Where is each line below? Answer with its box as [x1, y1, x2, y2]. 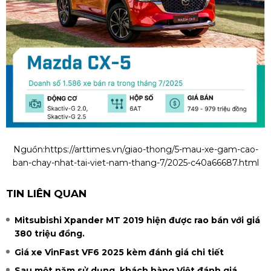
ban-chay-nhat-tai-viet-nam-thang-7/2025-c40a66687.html [12, 157, 259, 169]
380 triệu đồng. [15, 228, 85, 240]
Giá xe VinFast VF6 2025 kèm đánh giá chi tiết [15, 246, 224, 258]
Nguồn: [13, 144, 45, 155]
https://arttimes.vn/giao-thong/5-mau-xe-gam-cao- [44, 144, 258, 155]
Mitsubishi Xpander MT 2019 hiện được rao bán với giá [15, 215, 260, 226]
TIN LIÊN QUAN [6, 188, 87, 200]
